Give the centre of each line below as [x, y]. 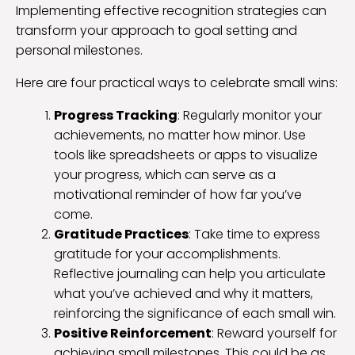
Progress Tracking [116, 115]
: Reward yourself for [274, 333]
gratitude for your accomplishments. [167, 254]
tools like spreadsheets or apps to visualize [186, 155]
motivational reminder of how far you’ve [178, 194]
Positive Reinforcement [133, 333]
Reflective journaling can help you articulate [190, 273]
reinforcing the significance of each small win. [195, 313]
